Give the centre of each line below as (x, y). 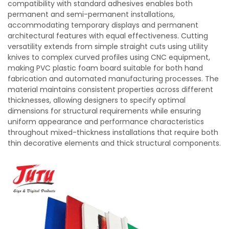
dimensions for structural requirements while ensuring (104, 111)
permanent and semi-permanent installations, (91, 14)
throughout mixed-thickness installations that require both (113, 132)
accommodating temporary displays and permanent (103, 25)
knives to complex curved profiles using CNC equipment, (109, 57)
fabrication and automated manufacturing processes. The (113, 79)
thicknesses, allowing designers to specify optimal (97, 100)
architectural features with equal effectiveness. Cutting (108, 36)
